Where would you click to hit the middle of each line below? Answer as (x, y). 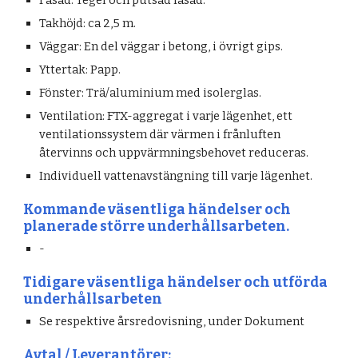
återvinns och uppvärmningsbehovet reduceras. (175, 153)
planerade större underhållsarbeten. (157, 227)
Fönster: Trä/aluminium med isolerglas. (152, 93)
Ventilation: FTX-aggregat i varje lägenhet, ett (166, 116)
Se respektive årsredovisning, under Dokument (172, 321)
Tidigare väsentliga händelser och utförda (176, 282)
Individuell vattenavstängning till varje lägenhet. (176, 176)
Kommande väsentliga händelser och (157, 210)
